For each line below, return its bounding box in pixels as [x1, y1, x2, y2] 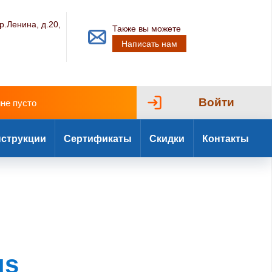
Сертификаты [64, 133, 132, 144]
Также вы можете [112, 24, 182, 33]
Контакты [202, 133, 249, 144]
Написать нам [121, 39, 178, 49]
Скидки [149, 133, 185, 144]
